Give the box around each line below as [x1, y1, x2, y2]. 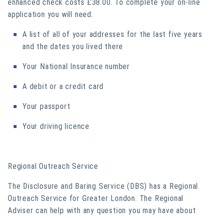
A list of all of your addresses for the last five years [22, 30, 202, 39]
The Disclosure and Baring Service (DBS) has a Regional [8, 182, 199, 191]
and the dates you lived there [22, 42, 124, 51]
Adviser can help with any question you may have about [8, 206, 196, 215]
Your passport [22, 102, 71, 111]
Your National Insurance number [22, 62, 130, 71]
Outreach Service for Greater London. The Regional [8, 194, 184, 203]
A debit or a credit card [22, 82, 104, 91]
